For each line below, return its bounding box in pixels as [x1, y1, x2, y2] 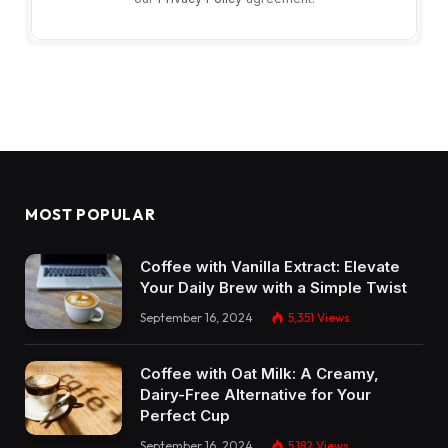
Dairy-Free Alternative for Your [140, 384, 371, 404]
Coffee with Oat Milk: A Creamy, [140, 363, 379, 383]
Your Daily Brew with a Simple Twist [140, 278, 407, 298]
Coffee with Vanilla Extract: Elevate [140, 257, 400, 277]
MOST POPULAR [25, 205, 156, 225]
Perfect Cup [140, 405, 230, 425]
